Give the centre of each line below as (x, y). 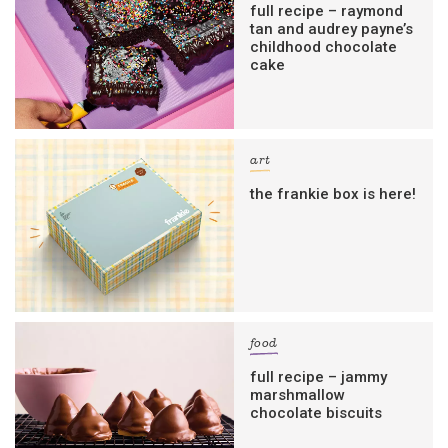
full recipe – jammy (319, 377)
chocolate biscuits (316, 413)
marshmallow (298, 395)
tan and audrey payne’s (332, 28)
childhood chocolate (324, 46)
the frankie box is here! (333, 193)
